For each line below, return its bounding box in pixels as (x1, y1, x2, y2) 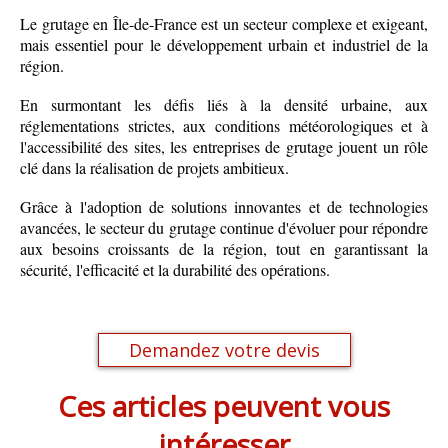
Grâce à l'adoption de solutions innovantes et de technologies (20, 196, 428, 218)
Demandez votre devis (128, 338, 320, 363)
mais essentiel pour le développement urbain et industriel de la (20, 34, 428, 56)
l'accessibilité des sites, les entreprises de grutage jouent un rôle (20, 136, 428, 158)
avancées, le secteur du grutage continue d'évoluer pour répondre (20, 217, 428, 239)
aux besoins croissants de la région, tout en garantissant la (20, 238, 428, 260)
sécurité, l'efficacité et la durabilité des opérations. (20, 259, 330, 281)
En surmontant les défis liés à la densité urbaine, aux (20, 94, 428, 116)
